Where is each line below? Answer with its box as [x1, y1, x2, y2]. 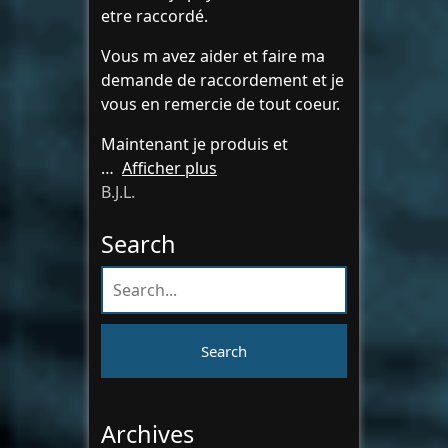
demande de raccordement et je [101, 69, 344, 91]
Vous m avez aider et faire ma [101, 45, 325, 67]
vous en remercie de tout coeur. [101, 93, 340, 115]
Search [101, 228, 176, 260]
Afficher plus [122, 157, 217, 179]
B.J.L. [101, 181, 135, 203]
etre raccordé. [101, 5, 208, 27]
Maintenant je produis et [101, 133, 288, 155]
